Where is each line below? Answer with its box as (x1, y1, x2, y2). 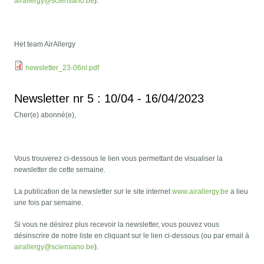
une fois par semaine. (14, 199, 84, 207)
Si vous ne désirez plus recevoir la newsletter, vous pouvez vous (14, 220, 220, 229)
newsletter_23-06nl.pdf (25, 64, 100, 72)
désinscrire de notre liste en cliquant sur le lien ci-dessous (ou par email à (14, 232, 250, 240)
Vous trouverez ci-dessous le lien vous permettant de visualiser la (14, 154, 223, 163)
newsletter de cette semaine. (14, 166, 106, 174)
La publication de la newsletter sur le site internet (14, 187, 173, 196)
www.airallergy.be (172, 187, 229, 196)
